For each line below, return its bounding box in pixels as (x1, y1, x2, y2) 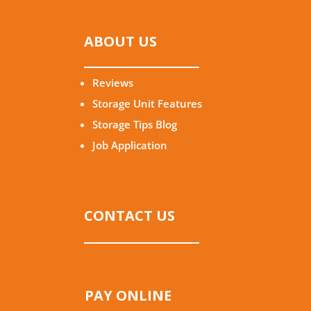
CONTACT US (84, 206, 175, 226)
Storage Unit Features (92, 96, 202, 111)
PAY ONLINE (85, 286, 171, 305)
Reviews (92, 76, 133, 90)
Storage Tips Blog (92, 117, 177, 132)
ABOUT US (84, 32, 157, 51)
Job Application (92, 138, 167, 153)
